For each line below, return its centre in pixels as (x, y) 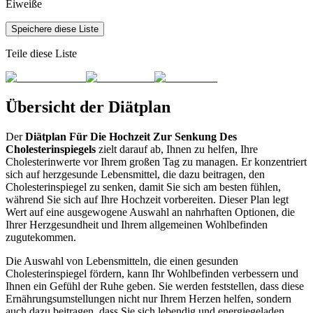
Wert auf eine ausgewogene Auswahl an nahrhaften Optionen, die (150, 212)
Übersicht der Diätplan (88, 107)
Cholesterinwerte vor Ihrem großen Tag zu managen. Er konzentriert (156, 161)
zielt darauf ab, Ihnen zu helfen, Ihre (177, 149)
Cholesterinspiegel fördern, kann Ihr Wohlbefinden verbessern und (152, 273)
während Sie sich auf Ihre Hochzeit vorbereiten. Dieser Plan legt (147, 199)
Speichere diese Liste (55, 29)
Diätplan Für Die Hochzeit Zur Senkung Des (131, 136)
